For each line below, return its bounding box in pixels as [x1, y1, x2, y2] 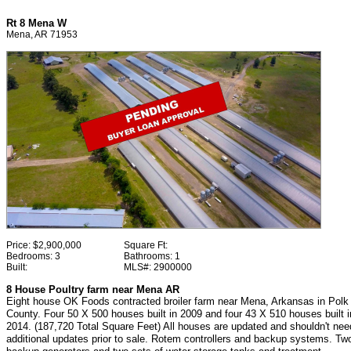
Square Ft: [124, 240, 168, 251]
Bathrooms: [124, 251, 175, 262]
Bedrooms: [6, 251, 55, 262]
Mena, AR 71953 [6, 29, 78, 40]
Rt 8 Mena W [6, 17, 67, 29]
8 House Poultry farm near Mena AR [6, 284, 179, 295]
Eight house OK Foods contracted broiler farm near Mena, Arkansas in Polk [6, 295, 349, 307]
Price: [6, 240, 33, 251]
